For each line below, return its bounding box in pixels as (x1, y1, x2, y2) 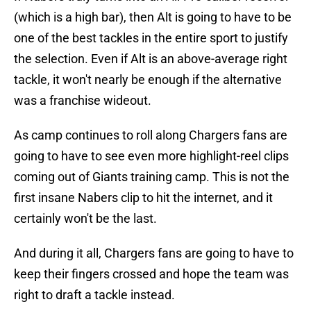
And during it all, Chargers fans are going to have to (14, 246, 294, 261)
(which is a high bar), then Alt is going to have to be (14, 10, 292, 25)
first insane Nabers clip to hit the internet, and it (14, 190, 273, 205)
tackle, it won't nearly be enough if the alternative (14, 72, 282, 87)
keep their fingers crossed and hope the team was (14, 267, 289, 282)
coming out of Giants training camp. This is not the (14, 169, 289, 185)
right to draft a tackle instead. (14, 287, 175, 303)
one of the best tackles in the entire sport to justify (14, 31, 288, 46)
